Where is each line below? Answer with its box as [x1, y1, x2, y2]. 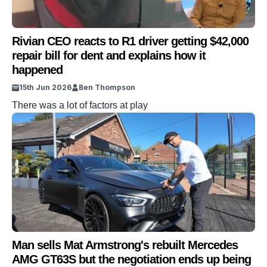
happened [12, 63, 63, 76]
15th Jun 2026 [19, 83, 72, 92]
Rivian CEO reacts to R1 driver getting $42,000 [12, 35, 249, 48]
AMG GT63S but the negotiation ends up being [12, 253, 251, 266]
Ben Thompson [79, 83, 135, 92]
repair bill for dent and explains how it [12, 49, 206, 62]
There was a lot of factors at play [12, 100, 148, 110]
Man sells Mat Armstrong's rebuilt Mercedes [12, 238, 238, 252]
